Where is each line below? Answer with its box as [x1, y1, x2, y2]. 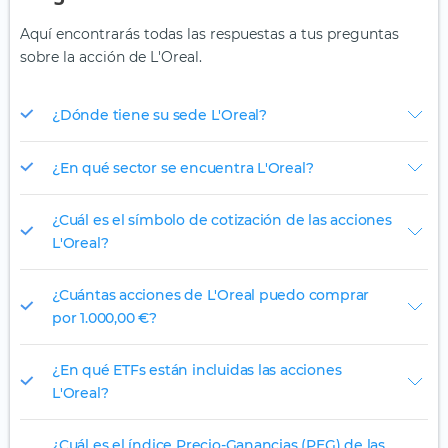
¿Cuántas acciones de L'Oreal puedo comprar [52, 286, 370, 305]
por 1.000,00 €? [52, 309, 157, 328]
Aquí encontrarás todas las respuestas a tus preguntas [20, 25, 399, 44]
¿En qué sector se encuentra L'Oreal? [52, 158, 314, 177]
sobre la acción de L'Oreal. [20, 48, 202, 67]
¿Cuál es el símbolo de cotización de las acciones [52, 211, 392, 230]
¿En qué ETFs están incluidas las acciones [52, 361, 342, 380]
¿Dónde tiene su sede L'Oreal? [52, 105, 267, 124]
